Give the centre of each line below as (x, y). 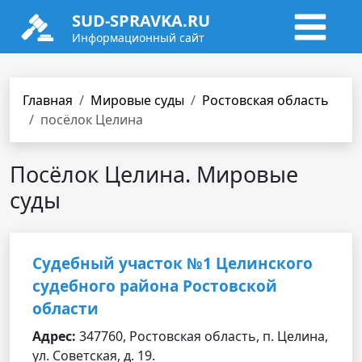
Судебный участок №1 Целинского (173, 263)
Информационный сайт (138, 38)
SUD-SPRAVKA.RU (141, 21)
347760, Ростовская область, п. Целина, (202, 336)
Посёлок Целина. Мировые (154, 174)
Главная (48, 100)
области (65, 309)
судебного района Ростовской (155, 286)
